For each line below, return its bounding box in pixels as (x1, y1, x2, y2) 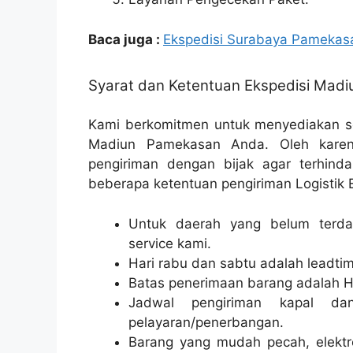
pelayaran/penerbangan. (128, 314, 284, 330)
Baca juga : (88, 31, 163, 47)
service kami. (128, 235, 211, 251)
